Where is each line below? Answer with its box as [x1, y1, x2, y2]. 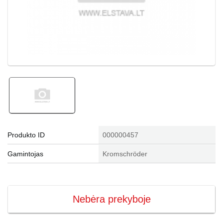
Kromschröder [103, 150, 147, 158]
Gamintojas [7, 150, 43, 158]
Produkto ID [7, 131, 45, 139]
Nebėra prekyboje [72, 194, 151, 205]
